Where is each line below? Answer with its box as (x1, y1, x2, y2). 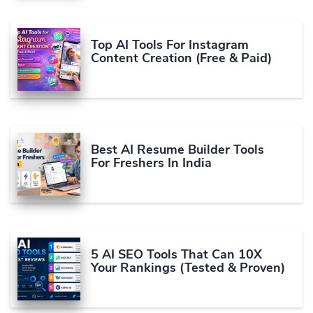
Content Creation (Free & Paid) (91, 50, 272, 67)
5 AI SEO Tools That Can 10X (91, 246, 262, 263)
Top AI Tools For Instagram (91, 36, 249, 54)
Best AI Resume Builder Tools (91, 141, 264, 159)
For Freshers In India (91, 154, 212, 172)
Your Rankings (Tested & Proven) (91, 259, 285, 277)
